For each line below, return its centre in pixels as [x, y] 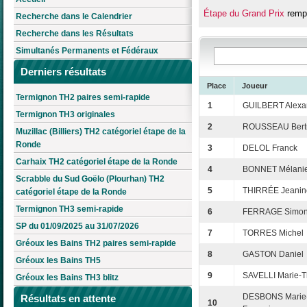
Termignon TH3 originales [65, 115]
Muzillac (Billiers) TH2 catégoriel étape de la [101, 132]
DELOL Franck [270, 148]
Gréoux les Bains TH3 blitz [67, 278]
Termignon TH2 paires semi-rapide [83, 98]
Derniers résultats [63, 72]
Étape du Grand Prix [244, 14]
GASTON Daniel [273, 255]
